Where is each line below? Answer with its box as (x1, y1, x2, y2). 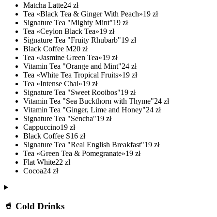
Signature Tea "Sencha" (23, 114, 96, 123)
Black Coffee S (23, 132, 70, 140)
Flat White (23, 158, 55, 167)
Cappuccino (23, 123, 60, 132)
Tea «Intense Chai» (23, 79, 82, 88)
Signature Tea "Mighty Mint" (23, 18, 113, 27)
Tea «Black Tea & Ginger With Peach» (23, 10, 143, 18)
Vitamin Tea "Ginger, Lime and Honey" (23, 106, 146, 114)
